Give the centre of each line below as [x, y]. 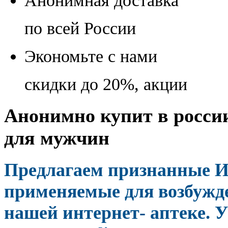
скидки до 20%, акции [106, 84]
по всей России [80, 28]
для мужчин [57, 138]
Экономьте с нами [91, 56]
